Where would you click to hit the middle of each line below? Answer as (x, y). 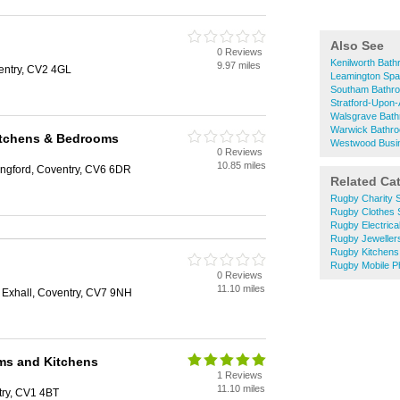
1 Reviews (240, 375)
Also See (357, 46)
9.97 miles (239, 65)
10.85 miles (242, 165)
